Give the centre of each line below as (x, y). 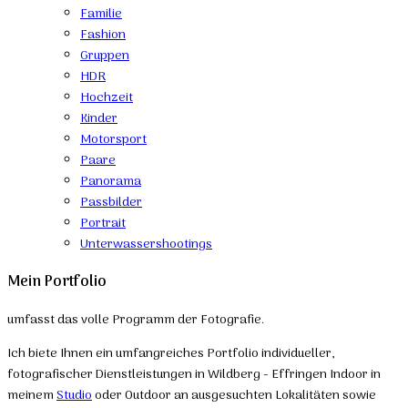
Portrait (103, 223)
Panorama (111, 181)
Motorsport (113, 139)
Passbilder (111, 202)
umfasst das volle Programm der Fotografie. (136, 320)
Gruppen (105, 56)
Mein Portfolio (57, 282)
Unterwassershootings (146, 244)
